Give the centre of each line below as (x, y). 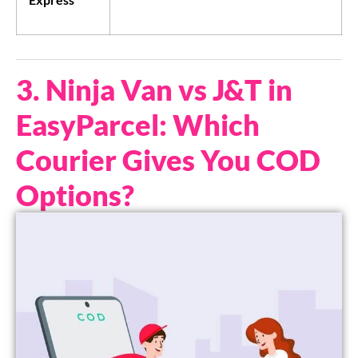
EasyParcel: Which (138, 125)
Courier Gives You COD (168, 160)
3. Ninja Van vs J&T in (154, 90)
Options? (75, 195)
